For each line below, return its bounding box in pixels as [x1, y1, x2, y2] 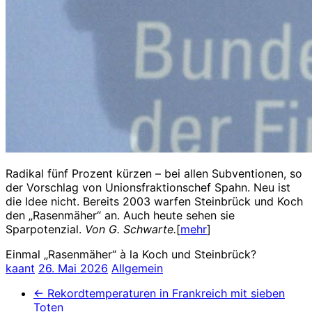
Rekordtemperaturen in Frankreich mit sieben [44, 286, 285, 300]
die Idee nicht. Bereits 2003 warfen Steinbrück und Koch [6, 194, 303, 208]
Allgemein [111, 260, 163, 275]
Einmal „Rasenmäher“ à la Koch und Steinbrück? [6, 247, 256, 261]
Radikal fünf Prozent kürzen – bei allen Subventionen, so [6, 166, 302, 180]
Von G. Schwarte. [85, 221, 176, 236]
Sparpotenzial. [6, 221, 85, 236]
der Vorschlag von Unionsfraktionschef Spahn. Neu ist [6, 180, 290, 194]
